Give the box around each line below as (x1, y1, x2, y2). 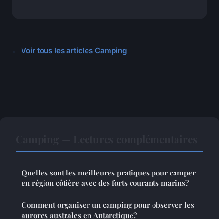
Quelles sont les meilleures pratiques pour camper (22, 168, 196, 178)
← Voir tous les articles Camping (12, 46, 127, 56)
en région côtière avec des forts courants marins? (22, 178, 189, 188)
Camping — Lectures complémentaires (16, 132, 197, 146)
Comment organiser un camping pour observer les (22, 200, 194, 210)
